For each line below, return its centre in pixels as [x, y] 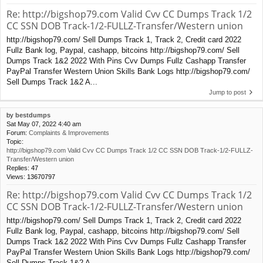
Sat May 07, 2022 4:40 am [44, 124]
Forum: [18, 132]
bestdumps [33, 115]
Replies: [19, 168]
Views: [17, 176]
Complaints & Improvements [69, 132]
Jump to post [227, 92]
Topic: [15, 141]
